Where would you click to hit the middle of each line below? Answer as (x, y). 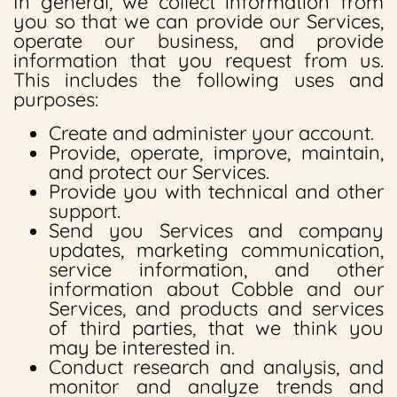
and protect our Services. (159, 172)
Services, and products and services (216, 308)
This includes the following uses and (198, 80)
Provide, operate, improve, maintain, (216, 152)
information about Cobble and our (216, 289)
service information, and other (216, 269)
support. (85, 211)
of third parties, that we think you (216, 328)
